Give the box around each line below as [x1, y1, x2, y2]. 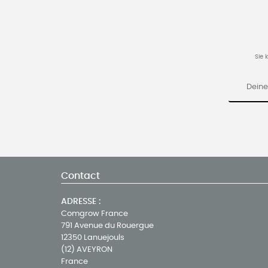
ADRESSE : [61, 197, 100, 206]
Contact [61, 171, 100, 181]
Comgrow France [61, 210, 128, 218]
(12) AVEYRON [61, 246, 112, 254]
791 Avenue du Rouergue [61, 222, 154, 230]
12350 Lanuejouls [61, 234, 124, 242]
